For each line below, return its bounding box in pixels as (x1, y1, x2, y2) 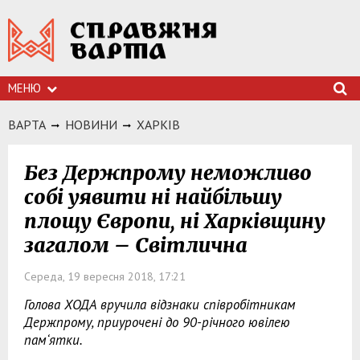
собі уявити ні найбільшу (24, 184, 282, 210)
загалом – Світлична (24, 232, 247, 258)
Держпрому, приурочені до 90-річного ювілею (24, 313, 290, 331)
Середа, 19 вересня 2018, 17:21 (24, 269, 186, 284)
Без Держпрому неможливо (24, 160, 312, 186)
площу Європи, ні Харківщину (24, 208, 325, 234)
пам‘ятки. (24, 331, 83, 349)
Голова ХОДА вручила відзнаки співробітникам (24, 296, 296, 313)
